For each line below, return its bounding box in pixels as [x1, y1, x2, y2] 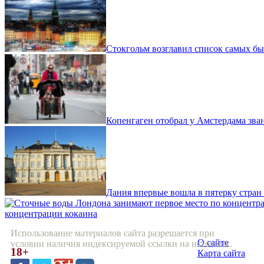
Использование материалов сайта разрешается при [11, 228, 214, 239]
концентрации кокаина [5, 209, 97, 219]
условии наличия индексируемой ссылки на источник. [11, 239, 232, 249]
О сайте [197, 237, 229, 248]
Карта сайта [197, 248, 245, 259]
